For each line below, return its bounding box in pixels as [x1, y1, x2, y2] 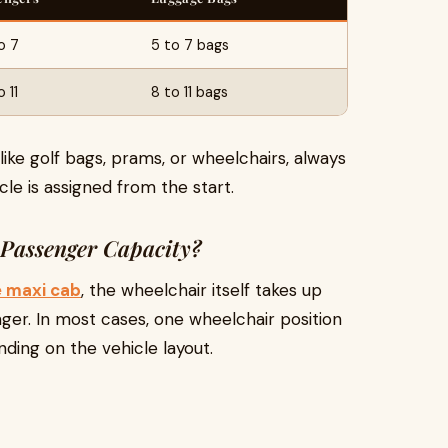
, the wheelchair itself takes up [81, 279, 322, 301]
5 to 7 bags [151, 36, 229, 54]
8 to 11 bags [151, 83, 228, 101]
